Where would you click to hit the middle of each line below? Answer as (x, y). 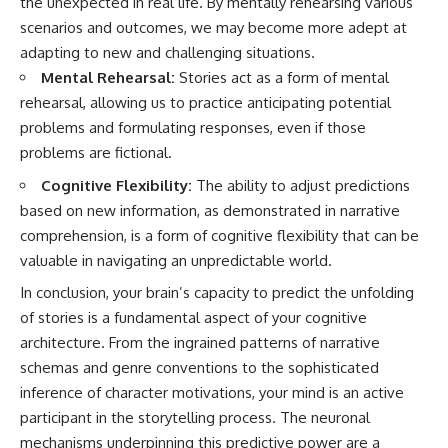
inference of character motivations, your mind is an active (212, 393)
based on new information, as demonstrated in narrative (210, 210)
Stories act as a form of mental (282, 78)
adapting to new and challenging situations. (167, 53)
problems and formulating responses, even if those (193, 128)
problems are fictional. (96, 153)
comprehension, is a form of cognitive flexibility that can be (219, 235)
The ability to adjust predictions (301, 185)
